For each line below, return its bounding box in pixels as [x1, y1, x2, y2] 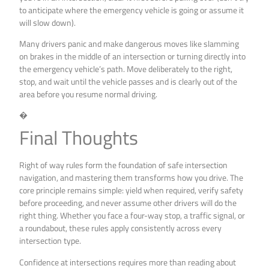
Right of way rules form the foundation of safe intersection [19, 159, 228, 172]
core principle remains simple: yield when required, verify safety [19, 184, 244, 197]
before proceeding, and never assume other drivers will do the [19, 196, 237, 210]
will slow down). [19, 16, 76, 29]
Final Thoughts [19, 123, 139, 153]
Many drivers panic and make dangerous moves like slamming [19, 37, 240, 50]
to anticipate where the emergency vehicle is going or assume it [19, 3, 244, 16]
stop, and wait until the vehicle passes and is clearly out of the [19, 75, 238, 88]
